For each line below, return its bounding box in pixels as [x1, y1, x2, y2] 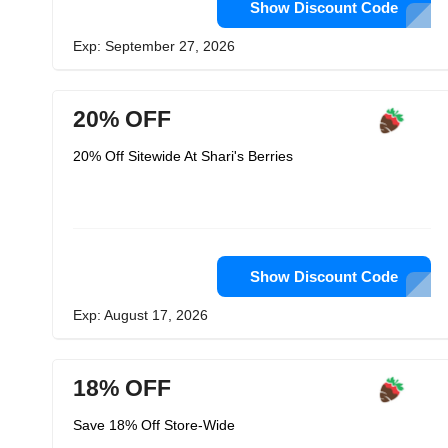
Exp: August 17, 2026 [73, 307, 208, 323]
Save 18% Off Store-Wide [73, 417, 235, 433]
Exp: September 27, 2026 [73, 38, 235, 54]
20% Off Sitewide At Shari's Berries [73, 148, 293, 164]
